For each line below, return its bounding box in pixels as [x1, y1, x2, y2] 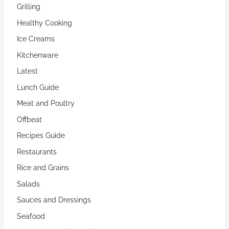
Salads [16, 179, 40, 188]
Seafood [16, 212, 45, 220]
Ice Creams [16, 35, 55, 43]
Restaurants [16, 147, 57, 156]
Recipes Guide [16, 131, 65, 140]
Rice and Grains [16, 164, 69, 172]
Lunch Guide [16, 83, 59, 91]
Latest [16, 67, 38, 76]
